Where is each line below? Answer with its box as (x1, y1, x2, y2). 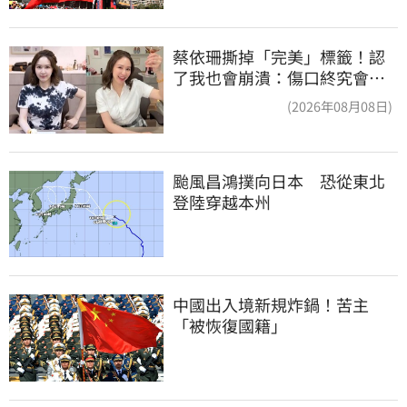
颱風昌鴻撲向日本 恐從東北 (173, 168, 385, 193)
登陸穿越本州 (173, 189, 271, 213)
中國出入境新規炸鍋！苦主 (173, 293, 369, 317)
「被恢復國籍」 (173, 313, 287, 338)
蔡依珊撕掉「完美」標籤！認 (173, 45, 385, 69)
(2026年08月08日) (287, 96, 392, 116)
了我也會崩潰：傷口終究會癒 (173, 65, 385, 90)
